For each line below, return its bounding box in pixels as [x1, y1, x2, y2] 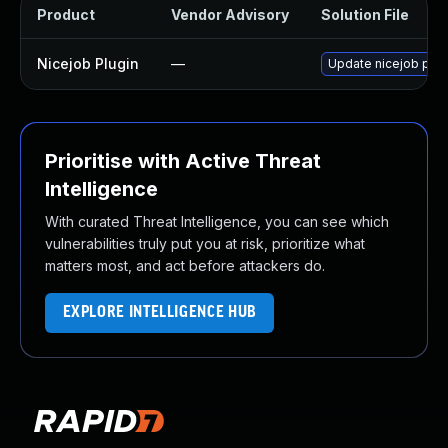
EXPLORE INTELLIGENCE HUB [62, 304, 257, 321]
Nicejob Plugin [37, 55, 139, 72]
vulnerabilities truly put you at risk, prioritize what [45, 235, 365, 252]
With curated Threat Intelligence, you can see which [45, 213, 389, 230]
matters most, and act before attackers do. [45, 257, 325, 274]
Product [37, 6, 95, 23]
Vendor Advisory [171, 6, 289, 23]
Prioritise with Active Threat [45, 149, 321, 173]
